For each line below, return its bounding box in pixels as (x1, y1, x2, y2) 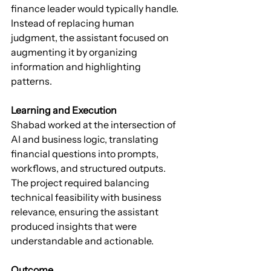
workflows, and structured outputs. (11, 162, 168, 175)
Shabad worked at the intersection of (11, 119, 178, 131)
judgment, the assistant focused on (11, 31, 171, 44)
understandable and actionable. (11, 235, 154, 247)
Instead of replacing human (11, 17, 136, 30)
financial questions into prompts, (11, 148, 160, 160)
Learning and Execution (11, 104, 117, 117)
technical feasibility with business (11, 191, 163, 204)
